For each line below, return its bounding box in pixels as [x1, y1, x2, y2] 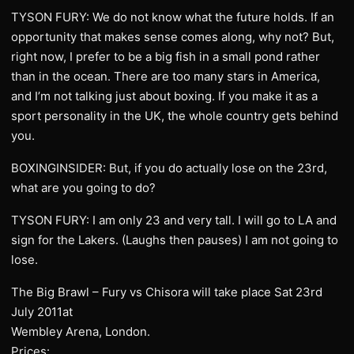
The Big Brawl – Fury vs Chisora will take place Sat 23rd [11, 284, 322, 299]
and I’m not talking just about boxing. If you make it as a [11, 88, 318, 104]
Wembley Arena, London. [11, 324, 150, 339]
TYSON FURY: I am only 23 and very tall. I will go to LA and [11, 213, 337, 228]
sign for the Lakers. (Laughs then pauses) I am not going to [11, 232, 338, 247]
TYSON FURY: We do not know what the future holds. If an [11, 9, 334, 24]
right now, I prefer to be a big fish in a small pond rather [11, 49, 320, 64]
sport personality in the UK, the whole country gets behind [11, 108, 338, 123]
